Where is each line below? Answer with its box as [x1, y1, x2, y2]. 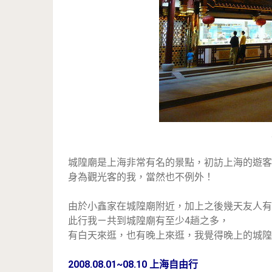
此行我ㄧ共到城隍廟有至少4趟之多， [68, 215, 229, 226]
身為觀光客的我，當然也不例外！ [68, 171, 214, 183]
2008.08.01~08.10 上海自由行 [68, 259, 198, 270]
